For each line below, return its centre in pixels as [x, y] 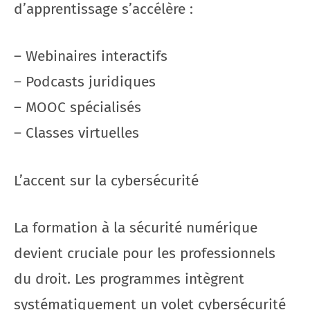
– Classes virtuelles [76, 133]
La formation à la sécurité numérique [136, 228]
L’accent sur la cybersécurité [106, 180]
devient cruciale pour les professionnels [145, 253]
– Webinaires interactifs [91, 56]
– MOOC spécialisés [77, 107]
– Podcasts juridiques [85, 82]
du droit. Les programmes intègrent [129, 279]
